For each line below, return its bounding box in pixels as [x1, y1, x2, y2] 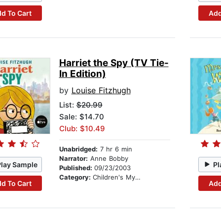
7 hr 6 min [97, 145, 132, 153]
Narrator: [59, 154, 88, 163]
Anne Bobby [87, 154, 128, 163]
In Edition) [59, 68, 106, 80]
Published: [59, 164, 94, 172]
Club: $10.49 [59, 124, 105, 134]
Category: [59, 173, 93, 182]
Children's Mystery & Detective [92, 173, 135, 182]
